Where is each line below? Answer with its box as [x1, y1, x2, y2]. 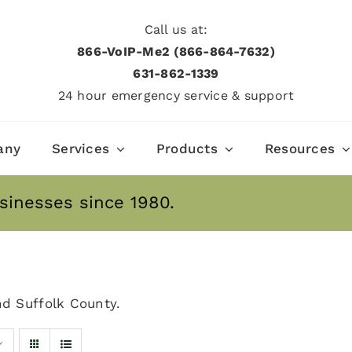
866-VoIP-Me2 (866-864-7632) [77, 44, 275, 60]
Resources [264, 141, 335, 157]
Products [156, 141, 218, 157]
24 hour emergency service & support [57, 88, 295, 104]
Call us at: [144, 22, 208, 38]
